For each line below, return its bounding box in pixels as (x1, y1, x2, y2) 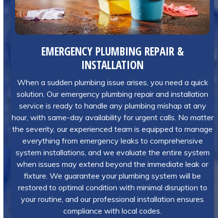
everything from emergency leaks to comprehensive (22, 136, 203, 145)
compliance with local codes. (63, 206, 162, 216)
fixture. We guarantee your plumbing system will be (24, 171, 201, 181)
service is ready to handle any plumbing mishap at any (18, 101, 206, 110)
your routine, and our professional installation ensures (21, 194, 204, 204)
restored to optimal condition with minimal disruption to (18, 182, 207, 192)
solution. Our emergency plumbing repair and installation (17, 89, 209, 99)
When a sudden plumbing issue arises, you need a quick (17, 77, 208, 87)
